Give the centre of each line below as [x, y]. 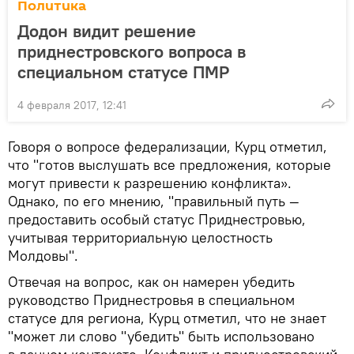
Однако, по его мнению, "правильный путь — [154, 201]
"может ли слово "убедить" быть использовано [161, 336]
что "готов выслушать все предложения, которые [169, 164]
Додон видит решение [107, 30]
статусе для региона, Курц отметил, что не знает [167, 318]
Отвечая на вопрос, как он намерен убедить [151, 281]
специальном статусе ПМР [123, 72]
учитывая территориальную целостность [140, 237]
